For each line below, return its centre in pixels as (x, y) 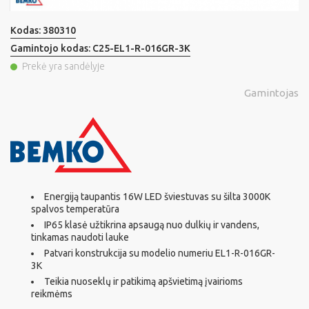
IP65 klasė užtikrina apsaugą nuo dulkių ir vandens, (152, 225)
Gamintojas (271, 93)
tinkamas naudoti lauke (80, 238)
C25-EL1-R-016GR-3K (141, 49)
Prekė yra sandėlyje (63, 67)
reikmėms (52, 294)
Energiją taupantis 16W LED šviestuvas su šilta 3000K (157, 197)
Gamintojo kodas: (51, 49)
